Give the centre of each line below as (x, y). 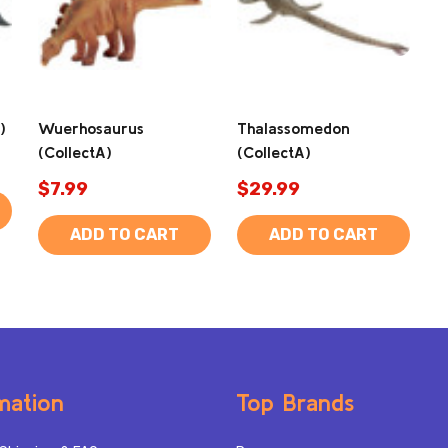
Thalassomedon (293, 128)
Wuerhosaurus (91, 128)
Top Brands (295, 403)
